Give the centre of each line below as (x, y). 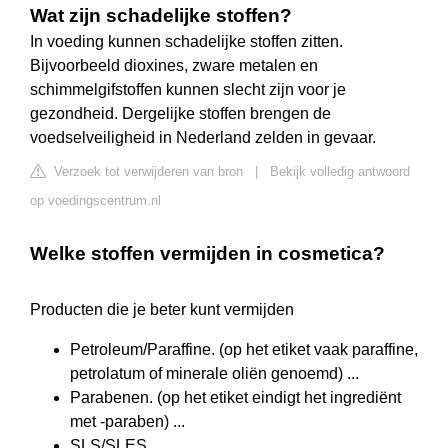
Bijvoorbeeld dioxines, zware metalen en (174, 66)
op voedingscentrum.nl (95, 201)
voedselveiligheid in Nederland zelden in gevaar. (203, 138)
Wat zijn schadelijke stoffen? (161, 16)
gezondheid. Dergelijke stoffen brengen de (180, 114)
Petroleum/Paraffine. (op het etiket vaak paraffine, (244, 350)
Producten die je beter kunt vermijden (162, 310)
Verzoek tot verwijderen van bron (146, 172)
